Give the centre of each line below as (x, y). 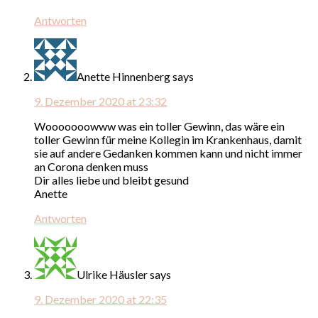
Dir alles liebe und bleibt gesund (111, 180)
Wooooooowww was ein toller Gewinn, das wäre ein (159, 126)
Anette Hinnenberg (124, 76)
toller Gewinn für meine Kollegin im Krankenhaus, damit (168, 139)
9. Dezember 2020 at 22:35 (100, 299)
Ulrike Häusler (112, 274)
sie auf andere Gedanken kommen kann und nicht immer (168, 153)
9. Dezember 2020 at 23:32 (100, 101)
